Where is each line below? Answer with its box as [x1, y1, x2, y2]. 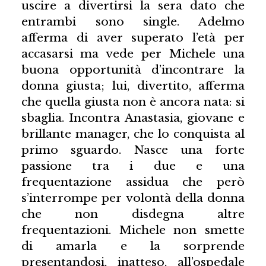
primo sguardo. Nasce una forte [21, 142, 245, 157]
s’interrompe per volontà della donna [21, 191, 245, 205]
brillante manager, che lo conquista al [21, 126, 245, 141]
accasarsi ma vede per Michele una [21, 46, 245, 61]
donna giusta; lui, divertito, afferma [21, 78, 245, 93]
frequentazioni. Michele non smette [21, 223, 245, 237]
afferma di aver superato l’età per [21, 30, 245, 45]
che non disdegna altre [21, 207, 245, 221]
